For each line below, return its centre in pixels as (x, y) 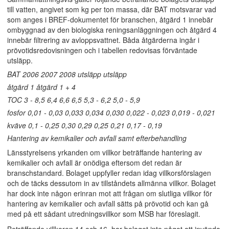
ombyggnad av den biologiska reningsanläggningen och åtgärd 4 (112, 30)
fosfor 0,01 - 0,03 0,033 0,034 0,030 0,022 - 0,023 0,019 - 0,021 (111, 112)
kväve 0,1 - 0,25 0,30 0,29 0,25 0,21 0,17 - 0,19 (85, 125)
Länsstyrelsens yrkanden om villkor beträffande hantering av (105, 152)
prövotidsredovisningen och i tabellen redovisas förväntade (102, 50)
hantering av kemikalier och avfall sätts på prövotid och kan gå (108, 203)
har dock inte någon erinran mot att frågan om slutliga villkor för (110, 193)
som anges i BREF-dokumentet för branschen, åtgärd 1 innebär (110, 19)
